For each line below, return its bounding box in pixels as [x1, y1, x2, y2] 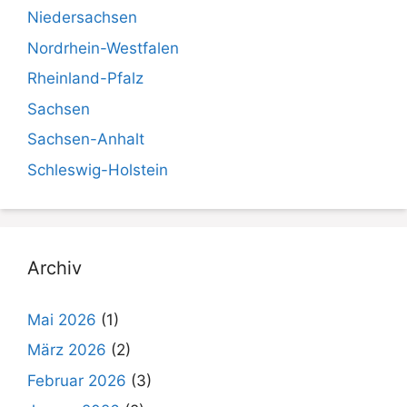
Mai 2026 [27, 310, 96, 329]
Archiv [27, 256, 82, 279]
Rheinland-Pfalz [27, 69, 144, 87]
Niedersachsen [27, 8, 137, 26]
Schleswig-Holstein [27, 160, 168, 179]
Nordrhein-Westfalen [27, 38, 179, 57]
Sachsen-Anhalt [27, 130, 144, 148]
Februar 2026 [27, 371, 126, 390]
